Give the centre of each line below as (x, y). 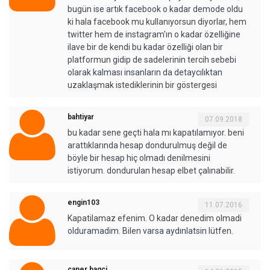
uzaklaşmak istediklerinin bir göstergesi (142, 85)
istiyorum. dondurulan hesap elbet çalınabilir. (151, 170)
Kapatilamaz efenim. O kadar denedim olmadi (155, 218)
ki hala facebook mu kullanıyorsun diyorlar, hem (157, 21)
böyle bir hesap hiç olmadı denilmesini (139, 158)
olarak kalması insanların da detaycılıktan (145, 72)
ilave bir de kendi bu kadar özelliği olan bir (145, 47)
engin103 (83, 202)
